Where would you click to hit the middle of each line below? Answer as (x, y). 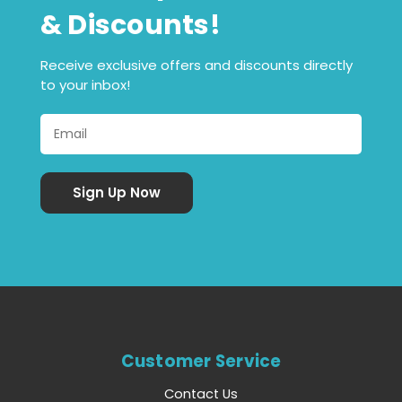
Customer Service (201, 361)
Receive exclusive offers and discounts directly (196, 65)
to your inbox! (85, 84)
